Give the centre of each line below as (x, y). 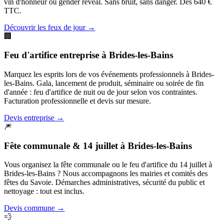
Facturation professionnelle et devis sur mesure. (77, 101)
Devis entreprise (29, 117)
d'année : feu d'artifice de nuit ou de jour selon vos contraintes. (101, 92)
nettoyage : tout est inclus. (44, 191)
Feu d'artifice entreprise (52, 55)
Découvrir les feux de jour (45, 27)
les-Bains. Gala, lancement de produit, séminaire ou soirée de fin (104, 83)
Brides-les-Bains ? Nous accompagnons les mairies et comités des (106, 174)
